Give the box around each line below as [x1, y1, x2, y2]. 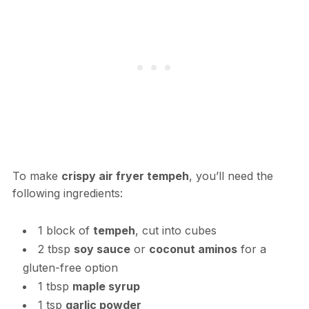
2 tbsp [37, 241, 74, 256]
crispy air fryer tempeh [61, 168, 189, 183]
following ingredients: [12, 186, 123, 200]
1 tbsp [37, 279, 72, 293]
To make [12, 168, 61, 183]
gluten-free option [22, 260, 118, 275]
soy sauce [73, 241, 130, 256]
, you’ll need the [188, 168, 273, 183]
